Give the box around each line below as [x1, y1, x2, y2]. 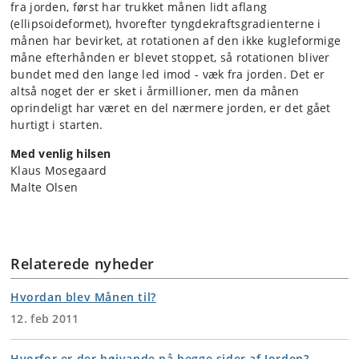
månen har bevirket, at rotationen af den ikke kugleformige [10, 33, 341, 49]
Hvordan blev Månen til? [10, 289, 156, 305]
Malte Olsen [10, 179, 79, 196]
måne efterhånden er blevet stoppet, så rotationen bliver [10, 50, 330, 66]
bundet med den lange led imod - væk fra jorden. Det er [10, 67, 325, 83]
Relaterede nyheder [10, 254, 155, 274]
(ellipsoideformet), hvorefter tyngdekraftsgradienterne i [10, 16, 321, 32]
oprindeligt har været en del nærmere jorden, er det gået [10, 100, 331, 116]
